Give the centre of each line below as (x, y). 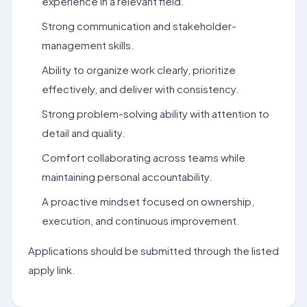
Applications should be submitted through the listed (153, 250)
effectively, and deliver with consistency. (140, 89)
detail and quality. (84, 133)
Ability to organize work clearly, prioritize (139, 70)
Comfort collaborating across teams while (144, 157)
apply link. (52, 270)
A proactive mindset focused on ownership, (148, 201)
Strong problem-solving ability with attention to (156, 113)
